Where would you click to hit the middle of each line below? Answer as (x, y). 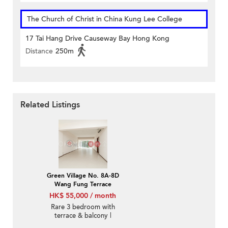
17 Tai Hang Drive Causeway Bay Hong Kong (97, 39)
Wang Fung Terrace (83, 184)
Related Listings (50, 105)
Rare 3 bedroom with (83, 207)
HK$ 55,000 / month (83, 196)
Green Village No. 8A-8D (83, 176)
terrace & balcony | (83, 216)
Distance (39, 51)
